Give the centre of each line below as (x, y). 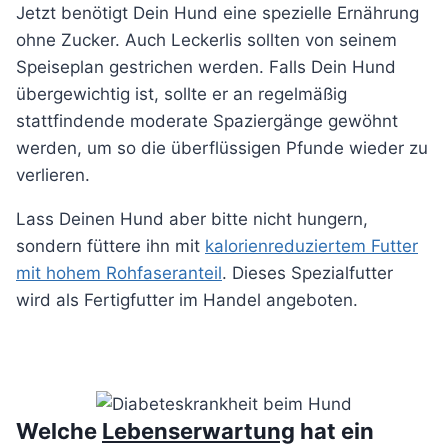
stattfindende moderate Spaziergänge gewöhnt (207, 121)
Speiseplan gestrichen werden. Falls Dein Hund (206, 67)
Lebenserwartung (198, 431)
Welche (59, 431)
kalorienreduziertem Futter (311, 246)
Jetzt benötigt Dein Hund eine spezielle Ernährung (217, 13)
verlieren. (55, 175)
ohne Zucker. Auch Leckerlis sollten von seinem (206, 40)
